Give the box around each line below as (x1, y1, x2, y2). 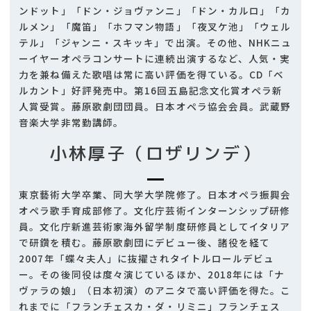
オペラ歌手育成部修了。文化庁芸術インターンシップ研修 (19, 203, 291, 217)
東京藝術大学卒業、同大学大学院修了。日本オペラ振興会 (19, 187, 292, 201)
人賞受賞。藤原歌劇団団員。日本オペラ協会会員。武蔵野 (19, 99, 292, 113)
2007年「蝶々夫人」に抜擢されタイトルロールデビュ (19, 251, 275, 265)
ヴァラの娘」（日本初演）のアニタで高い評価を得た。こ (19, 283, 292, 297)
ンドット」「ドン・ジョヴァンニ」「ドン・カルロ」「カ (19, 3, 292, 17)
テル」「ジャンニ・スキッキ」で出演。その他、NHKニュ (19, 35, 292, 49)
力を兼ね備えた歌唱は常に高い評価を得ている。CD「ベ (19, 67, 285, 81)
